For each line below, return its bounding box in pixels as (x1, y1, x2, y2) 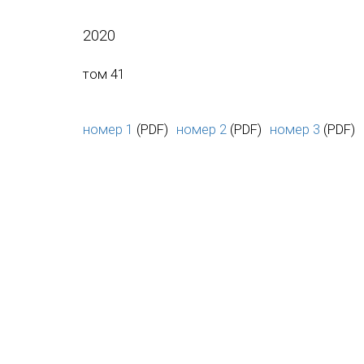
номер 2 (176, 120, 227, 137)
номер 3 (270, 120, 320, 137)
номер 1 (83, 120, 133, 137)
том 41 (83, 65, 125, 82)
